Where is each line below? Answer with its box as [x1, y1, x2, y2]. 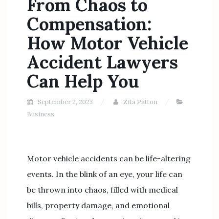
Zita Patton [123, 98, 157, 106]
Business [27, 110, 54, 118]
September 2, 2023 [38, 98, 93, 106]
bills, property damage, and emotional [27, 200, 170, 210]
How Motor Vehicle [27, 32, 188, 54]
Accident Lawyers [27, 51, 178, 73]
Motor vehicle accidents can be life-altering [27, 153, 191, 163]
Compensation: [27, 13, 152, 35]
